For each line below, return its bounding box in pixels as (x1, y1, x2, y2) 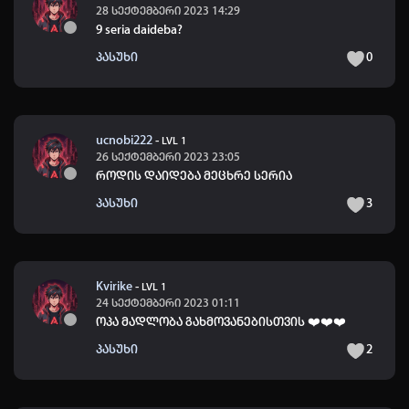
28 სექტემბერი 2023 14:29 (96, 5, 240, 17)
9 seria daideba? (96, 23, 183, 37)
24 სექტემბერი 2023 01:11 (96, 297, 240, 309)
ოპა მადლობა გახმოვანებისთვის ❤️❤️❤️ (96, 315, 346, 330)
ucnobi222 (96, 133, 152, 148)
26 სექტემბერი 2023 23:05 (96, 151, 240, 163)
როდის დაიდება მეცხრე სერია (96, 169, 292, 184)
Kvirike (96, 279, 132, 294)
